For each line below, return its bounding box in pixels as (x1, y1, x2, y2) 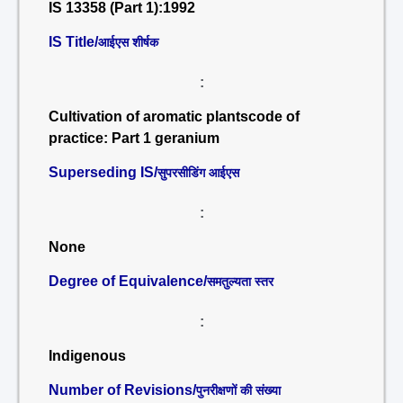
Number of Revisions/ (49, 382, 196, 398)
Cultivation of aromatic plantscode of (49, 109, 300, 124)
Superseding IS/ (49, 165, 157, 180)
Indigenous (49, 348, 126, 363)
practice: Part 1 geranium (49, 130, 219, 146)
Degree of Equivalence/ (49, 273, 207, 289)
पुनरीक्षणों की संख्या (196, 383, 281, 398)
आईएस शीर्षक (98, 35, 158, 49)
